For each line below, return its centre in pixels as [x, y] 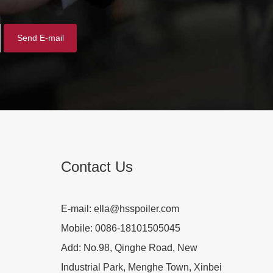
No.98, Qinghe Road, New [140, 247]
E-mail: [77, 208]
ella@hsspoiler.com [136, 208]
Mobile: [78, 228]
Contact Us [97, 166]
